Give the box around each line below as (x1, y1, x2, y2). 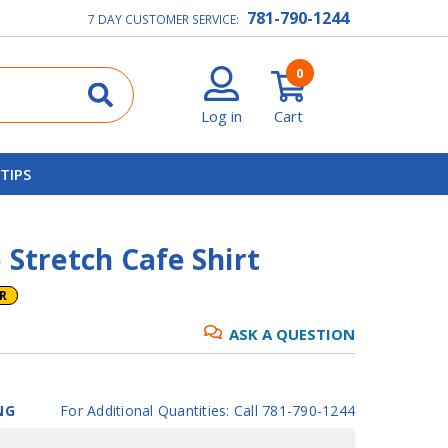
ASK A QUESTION (229, 323, 355, 344)
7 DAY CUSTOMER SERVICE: (88, 10, 243, 28)
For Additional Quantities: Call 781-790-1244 (60, 400, 355, 420)
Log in (201, 105, 243, 126)
